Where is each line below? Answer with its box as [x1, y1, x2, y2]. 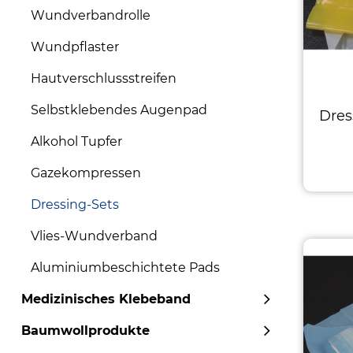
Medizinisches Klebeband [21, 292, 191, 307]
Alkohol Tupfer [31, 134, 122, 149]
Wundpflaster [31, 39, 119, 54]
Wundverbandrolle [31, 8, 150, 23]
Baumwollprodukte [21, 323, 150, 338]
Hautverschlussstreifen [31, 71, 176, 86]
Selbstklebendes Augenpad [31, 102, 207, 117]
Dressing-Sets [31, 197, 119, 212]
